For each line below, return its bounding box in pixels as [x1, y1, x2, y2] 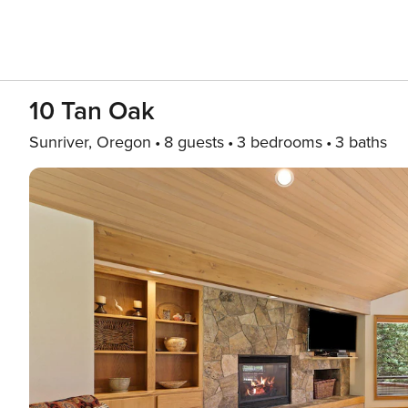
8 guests [164, 132, 224, 152]
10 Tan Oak [29, 96, 155, 127]
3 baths [335, 132, 387, 152]
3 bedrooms [237, 132, 322, 152]
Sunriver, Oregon [29, 132, 151, 152]
